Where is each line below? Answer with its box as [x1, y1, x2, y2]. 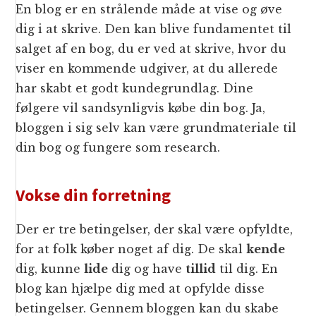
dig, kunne [16, 262, 85, 276]
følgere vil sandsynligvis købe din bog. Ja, [16, 101, 266, 116]
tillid [186, 262, 217, 276]
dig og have [108, 262, 186, 276]
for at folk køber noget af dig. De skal [16, 242, 247, 257]
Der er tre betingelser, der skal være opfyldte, [16, 222, 293, 237]
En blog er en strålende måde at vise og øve [16, 2, 283, 17]
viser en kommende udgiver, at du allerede [16, 61, 279, 76]
